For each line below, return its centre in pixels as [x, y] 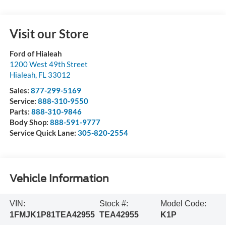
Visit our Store [49, 33]
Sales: [20, 90]
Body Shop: [30, 122]
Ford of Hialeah [36, 53]
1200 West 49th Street [48, 64]
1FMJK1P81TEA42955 [52, 214]
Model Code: [184, 203]
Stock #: [114, 203]
